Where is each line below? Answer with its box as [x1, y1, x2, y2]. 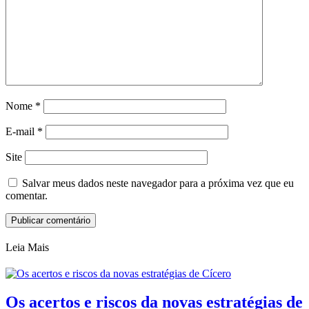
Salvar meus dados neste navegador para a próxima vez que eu [22, 177, 294, 189]
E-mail [6, 125, 37, 137]
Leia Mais [6, 241, 49, 253]
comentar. [6, 189, 48, 201]
